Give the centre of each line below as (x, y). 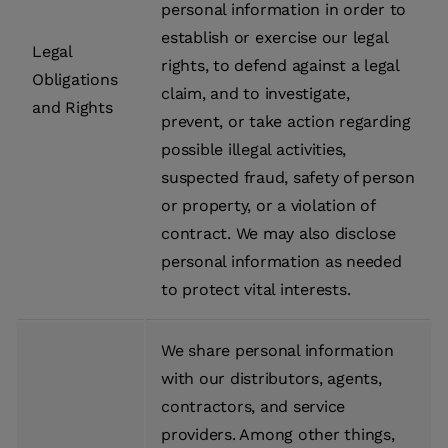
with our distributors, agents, (271, 379)
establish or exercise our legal (274, 38)
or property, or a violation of (268, 206)
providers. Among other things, (278, 435)
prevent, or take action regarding (286, 122)
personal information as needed (281, 262)
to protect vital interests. (256, 290)
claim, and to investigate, (255, 94)
